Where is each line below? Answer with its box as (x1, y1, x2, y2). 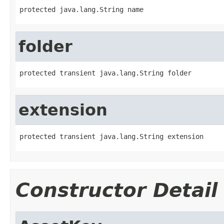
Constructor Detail (15, 178, 217, 201)
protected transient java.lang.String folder (19, 68, 191, 77)
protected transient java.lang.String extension (19, 132, 203, 140)
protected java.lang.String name (19, 5, 143, 13)
